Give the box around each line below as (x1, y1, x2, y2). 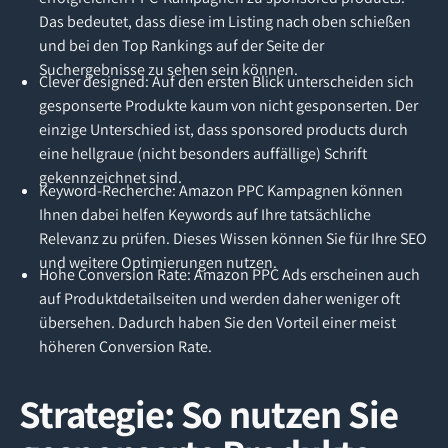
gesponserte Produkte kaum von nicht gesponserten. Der (38, 95, 418, 117)
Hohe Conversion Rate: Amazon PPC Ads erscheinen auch (38, 263, 420, 285)
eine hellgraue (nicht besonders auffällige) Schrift (38, 143, 367, 165)
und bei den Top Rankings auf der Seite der (38, 34, 324, 56)
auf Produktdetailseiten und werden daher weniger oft (38, 287, 400, 309)
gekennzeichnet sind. (38, 167, 182, 189)
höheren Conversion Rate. (38, 335, 212, 357)
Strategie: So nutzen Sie (19, 387, 398, 439)
